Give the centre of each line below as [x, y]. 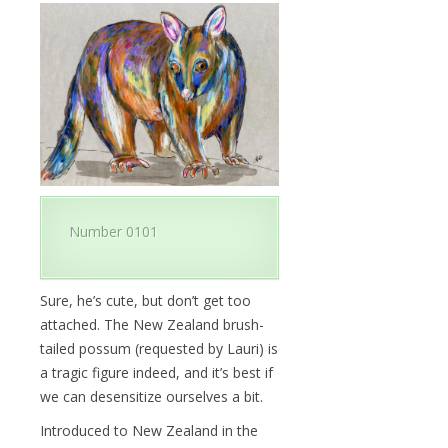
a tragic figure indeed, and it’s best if [156, 372]
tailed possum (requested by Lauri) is [159, 348]
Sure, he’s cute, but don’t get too [145, 300]
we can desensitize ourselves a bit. [151, 396]
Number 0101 [113, 231]
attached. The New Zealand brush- [152, 324]
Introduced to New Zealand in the [149, 430]
